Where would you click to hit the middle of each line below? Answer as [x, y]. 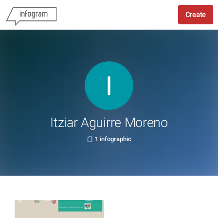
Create [195, 15]
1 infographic [113, 139]
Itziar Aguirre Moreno [109, 123]
